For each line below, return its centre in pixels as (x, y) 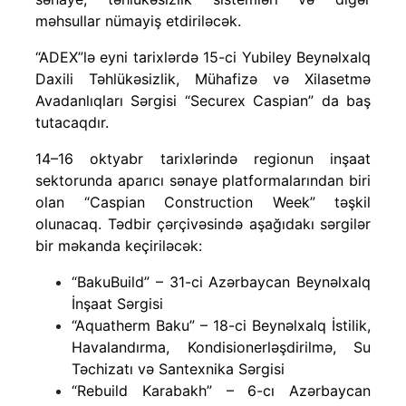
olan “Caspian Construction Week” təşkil (203, 202)
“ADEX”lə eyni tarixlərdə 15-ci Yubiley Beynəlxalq (203, 57)
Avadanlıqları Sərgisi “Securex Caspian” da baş (203, 100)
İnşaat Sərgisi (117, 303)
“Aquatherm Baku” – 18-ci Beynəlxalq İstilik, (221, 325)
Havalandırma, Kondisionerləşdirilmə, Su (221, 347)
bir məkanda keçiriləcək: (119, 245)
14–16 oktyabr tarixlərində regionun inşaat (203, 158)
